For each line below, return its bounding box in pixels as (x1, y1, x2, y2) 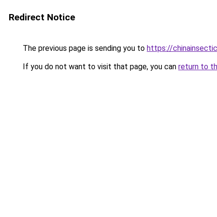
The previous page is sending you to (21, 44, 147, 53)
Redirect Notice (9, 12, 75, 23)
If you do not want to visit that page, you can (21, 62, 178, 71)
